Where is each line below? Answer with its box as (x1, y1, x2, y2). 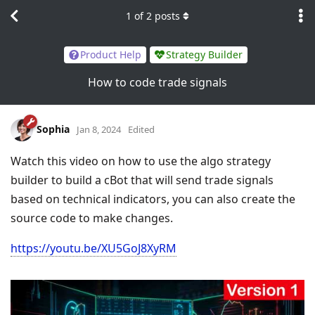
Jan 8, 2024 (77, 122, 121, 136)
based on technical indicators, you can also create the (11, 191, 295, 207)
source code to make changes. (11, 210, 173, 226)
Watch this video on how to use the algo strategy (11, 153, 271, 169)
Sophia (37, 122, 70, 136)
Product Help (80, 48, 141, 62)
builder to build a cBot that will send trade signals (11, 172, 274, 188)
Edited (128, 122, 155, 136)
